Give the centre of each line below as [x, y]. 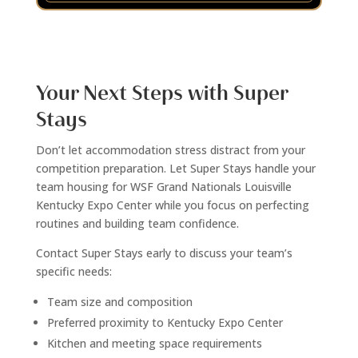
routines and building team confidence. [137, 224]
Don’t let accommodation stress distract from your [170, 150]
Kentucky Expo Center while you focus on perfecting [172, 205]
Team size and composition [119, 302]
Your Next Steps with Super [161, 93]
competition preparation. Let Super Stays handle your [175, 169]
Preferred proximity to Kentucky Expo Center [165, 323]
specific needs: [74, 272]
